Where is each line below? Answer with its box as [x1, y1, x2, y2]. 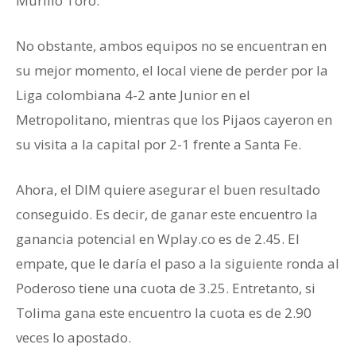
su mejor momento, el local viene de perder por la [16, 61, 328, 80]
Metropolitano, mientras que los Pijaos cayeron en [16, 110, 332, 130]
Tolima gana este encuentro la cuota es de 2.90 [16, 304, 311, 323]
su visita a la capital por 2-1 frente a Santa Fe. [16, 135, 301, 154]
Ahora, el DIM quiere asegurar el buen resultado [16, 180, 320, 199]
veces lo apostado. [16, 328, 131, 347]
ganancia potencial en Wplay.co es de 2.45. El [16, 230, 300, 249]
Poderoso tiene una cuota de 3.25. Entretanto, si [16, 279, 315, 298]
